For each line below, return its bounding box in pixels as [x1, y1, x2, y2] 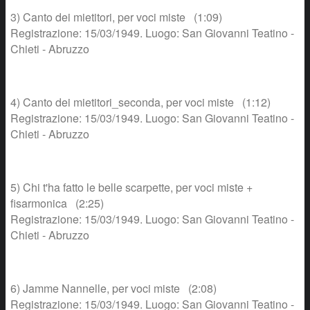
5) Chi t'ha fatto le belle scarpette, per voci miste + [10, 179, 253, 196]
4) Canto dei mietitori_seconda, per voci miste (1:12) [10, 94, 271, 111]
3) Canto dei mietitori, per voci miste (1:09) [10, 9, 222, 26]
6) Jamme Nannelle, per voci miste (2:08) [10, 280, 217, 297]
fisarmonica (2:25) [10, 195, 104, 212]
